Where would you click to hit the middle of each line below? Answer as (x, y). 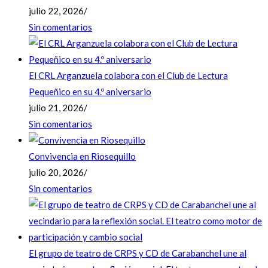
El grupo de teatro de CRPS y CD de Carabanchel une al (138, 253)
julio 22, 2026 (56, 11)
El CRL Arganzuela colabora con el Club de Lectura (128, 76)
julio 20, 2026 (56, 173)
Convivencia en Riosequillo (82, 156)
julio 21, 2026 (56, 108)
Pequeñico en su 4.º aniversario (90, 92)
